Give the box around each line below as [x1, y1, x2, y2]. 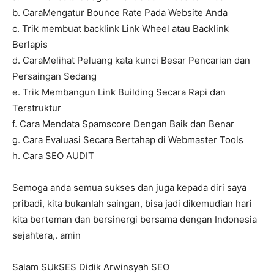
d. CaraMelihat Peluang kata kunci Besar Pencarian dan [12, 54, 250, 67]
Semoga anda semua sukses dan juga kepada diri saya [12, 182, 246, 194]
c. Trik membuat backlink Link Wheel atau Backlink [12, 23, 229, 35]
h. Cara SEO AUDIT [12, 150, 94, 162]
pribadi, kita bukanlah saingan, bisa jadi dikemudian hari [12, 198, 252, 210]
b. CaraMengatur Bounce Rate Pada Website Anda [12, 7, 228, 19]
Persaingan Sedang [12, 70, 97, 83]
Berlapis [12, 39, 48, 51]
